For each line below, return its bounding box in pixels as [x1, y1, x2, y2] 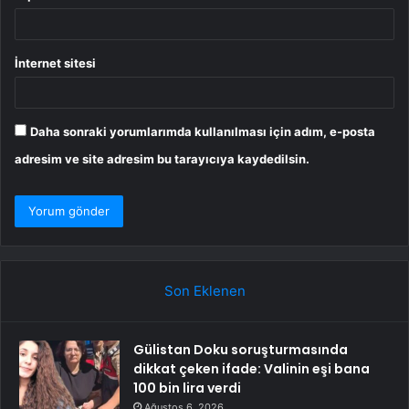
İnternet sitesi [15, 55, 96, 70]
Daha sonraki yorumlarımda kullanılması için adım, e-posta [30, 123, 375, 139]
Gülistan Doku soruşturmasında [133, 340, 348, 359]
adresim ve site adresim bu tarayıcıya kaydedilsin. [15, 151, 309, 166]
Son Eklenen [163, 281, 246, 299]
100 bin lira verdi [133, 378, 241, 397]
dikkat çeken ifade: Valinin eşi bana [133, 359, 370, 378]
